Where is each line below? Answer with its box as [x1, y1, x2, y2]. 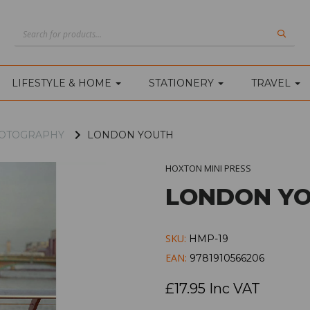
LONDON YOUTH [84, 128, 174, 141]
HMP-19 [189, 232, 228, 245]
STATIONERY [149, 76, 217, 89]
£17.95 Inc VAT [165, 280, 260, 297]
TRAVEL [251, 76, 293, 89]
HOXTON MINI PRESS [165, 161, 251, 174]
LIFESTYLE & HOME [12, 76, 114, 89]
